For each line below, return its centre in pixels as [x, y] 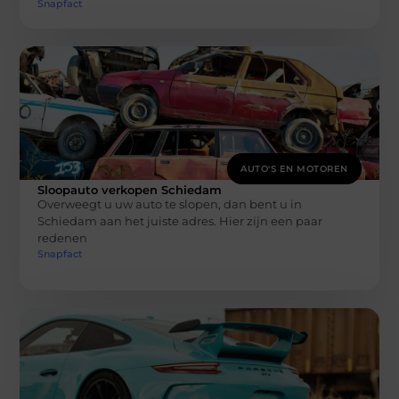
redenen [63, 238]
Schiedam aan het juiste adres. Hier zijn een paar [180, 221]
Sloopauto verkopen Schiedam [130, 190]
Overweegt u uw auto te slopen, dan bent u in [170, 204]
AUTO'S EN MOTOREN [294, 169]
